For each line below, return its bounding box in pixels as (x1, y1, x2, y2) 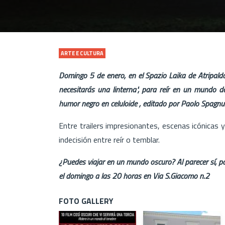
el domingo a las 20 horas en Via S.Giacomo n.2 (59, 169, 209, 182)
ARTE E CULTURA (61, 49, 103, 57)
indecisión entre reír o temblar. (59, 133, 162, 146)
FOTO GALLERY (59, 194, 114, 207)
